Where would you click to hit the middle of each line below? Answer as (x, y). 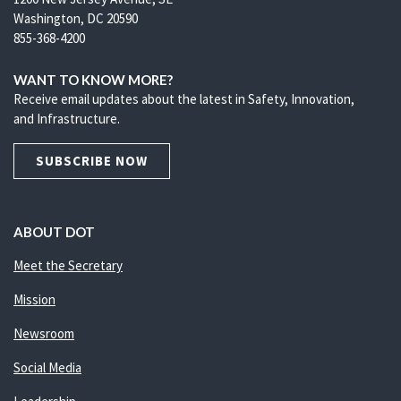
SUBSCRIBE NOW (92, 161)
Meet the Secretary (68, 265)
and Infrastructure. (67, 119)
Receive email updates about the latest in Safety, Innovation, (184, 99)
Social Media (47, 367)
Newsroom (44, 333)
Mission (34, 299)
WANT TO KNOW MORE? (93, 80)
